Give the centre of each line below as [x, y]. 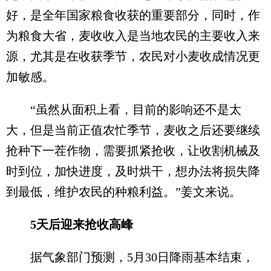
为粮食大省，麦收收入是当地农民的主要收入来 [133, 36]
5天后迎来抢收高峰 [70, 224]
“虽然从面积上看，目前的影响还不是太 [124, 109]
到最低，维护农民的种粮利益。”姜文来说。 [124, 192]
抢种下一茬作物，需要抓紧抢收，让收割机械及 [133, 151]
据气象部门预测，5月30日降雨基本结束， [130, 257]
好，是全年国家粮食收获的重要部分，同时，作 [133, 15]
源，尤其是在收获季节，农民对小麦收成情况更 [133, 56]
